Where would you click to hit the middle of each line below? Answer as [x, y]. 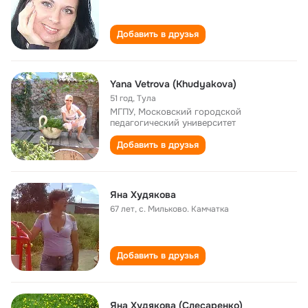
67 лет [122, 209]
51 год [121, 98]
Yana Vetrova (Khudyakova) [173, 84]
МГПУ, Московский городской [176, 112]
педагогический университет [173, 123]
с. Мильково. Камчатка [184, 209]
